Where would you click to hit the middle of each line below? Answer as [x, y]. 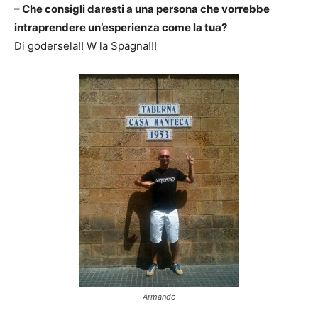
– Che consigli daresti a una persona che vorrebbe [142, 9]
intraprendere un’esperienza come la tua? [121, 27]
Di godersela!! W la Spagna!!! [86, 46]
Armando [159, 297]
